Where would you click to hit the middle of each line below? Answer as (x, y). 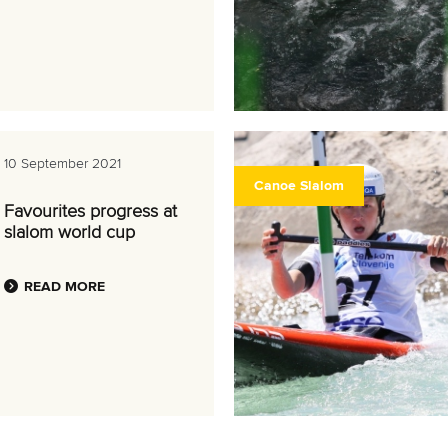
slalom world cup (69, 233)
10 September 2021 (62, 164)
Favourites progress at (90, 212)
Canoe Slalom (299, 186)
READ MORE (64, 287)
